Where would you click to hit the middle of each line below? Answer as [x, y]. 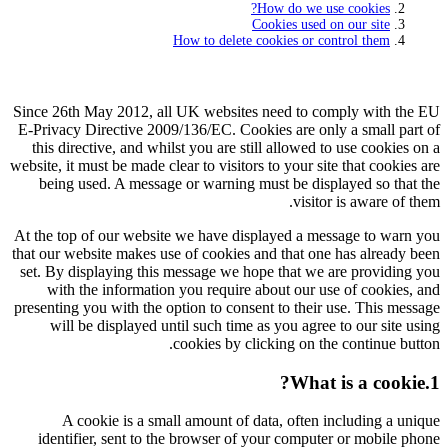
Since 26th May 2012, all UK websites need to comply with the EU [226, 111]
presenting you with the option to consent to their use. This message [227, 307]
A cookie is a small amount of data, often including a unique [251, 421]
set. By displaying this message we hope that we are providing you [230, 271]
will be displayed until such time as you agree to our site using [245, 325]
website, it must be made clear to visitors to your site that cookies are [225, 165]
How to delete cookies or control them [281, 40]
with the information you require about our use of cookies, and [243, 289]
